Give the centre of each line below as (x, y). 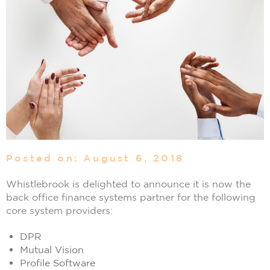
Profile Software (58, 262)
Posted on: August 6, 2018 (95, 158)
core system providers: (59, 210)
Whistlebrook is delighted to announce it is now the (128, 184)
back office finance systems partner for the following (131, 197)
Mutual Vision (52, 249)
